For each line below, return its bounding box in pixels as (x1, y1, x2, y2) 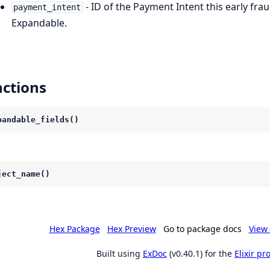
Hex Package (49, 222, 100, 234)
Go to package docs (163, 222, 242, 234)
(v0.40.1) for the (167, 247, 234, 259)
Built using (96, 247, 143, 259)
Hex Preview (107, 222, 156, 234)
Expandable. (11, 16, 67, 30)
